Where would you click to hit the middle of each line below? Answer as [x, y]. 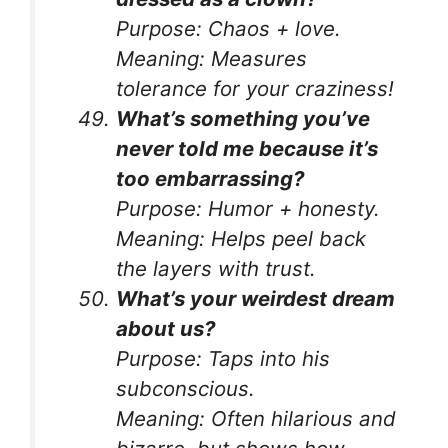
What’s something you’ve [243, 119]
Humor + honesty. [291, 209]
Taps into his [266, 359]
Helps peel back [286, 239]
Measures [256, 59]
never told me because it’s [247, 149]
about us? [166, 329]
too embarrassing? [210, 179]
